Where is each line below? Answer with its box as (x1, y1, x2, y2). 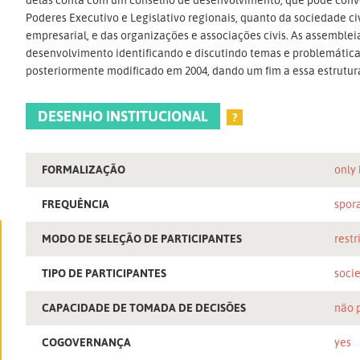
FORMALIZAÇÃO (42, 162, 126, 176)
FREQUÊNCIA (42, 196, 110, 211)
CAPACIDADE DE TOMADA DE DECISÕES (42, 300, 247, 314)
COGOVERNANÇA (42, 334, 132, 349)
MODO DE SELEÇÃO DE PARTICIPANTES (42, 231, 243, 245)
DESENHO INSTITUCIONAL (38, 106, 209, 125)
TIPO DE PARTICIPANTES (42, 265, 167, 280)
